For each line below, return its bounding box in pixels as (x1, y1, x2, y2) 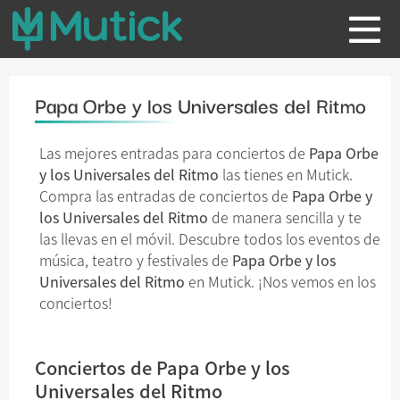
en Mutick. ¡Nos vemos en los (185, 271, 376, 292)
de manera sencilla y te (208, 206, 362, 228)
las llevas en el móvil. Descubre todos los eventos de (39, 228, 380, 249)
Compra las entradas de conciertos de (39, 185, 292, 206)
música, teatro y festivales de (39, 249, 232, 271)
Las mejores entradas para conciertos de (39, 142, 309, 163)
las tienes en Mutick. (219, 163, 353, 185)
